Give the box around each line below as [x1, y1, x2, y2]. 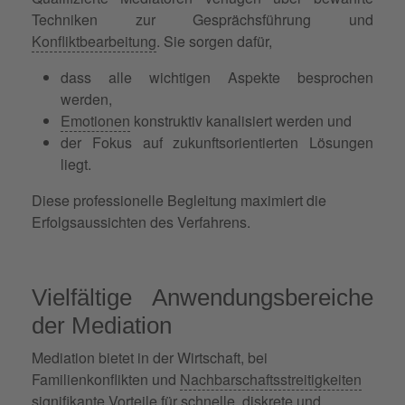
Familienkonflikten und [32, 368, 180, 390]
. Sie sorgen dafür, [156, 30, 272, 52]
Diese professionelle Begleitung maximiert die [32, 189, 326, 211]
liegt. [61, 153, 95, 174]
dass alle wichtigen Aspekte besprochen [61, 66, 373, 88]
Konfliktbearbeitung [32, 30, 156, 52]
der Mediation [32, 311, 172, 339]
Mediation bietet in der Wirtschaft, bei [32, 346, 268, 368]
